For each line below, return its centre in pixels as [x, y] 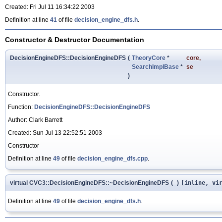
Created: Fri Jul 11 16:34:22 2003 [50, 7]
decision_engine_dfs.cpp [112, 158]
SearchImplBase [155, 67]
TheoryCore [149, 58]
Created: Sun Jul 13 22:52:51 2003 [55, 133]
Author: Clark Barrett [35, 120]
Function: [21, 107]
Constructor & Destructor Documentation [75, 39]
